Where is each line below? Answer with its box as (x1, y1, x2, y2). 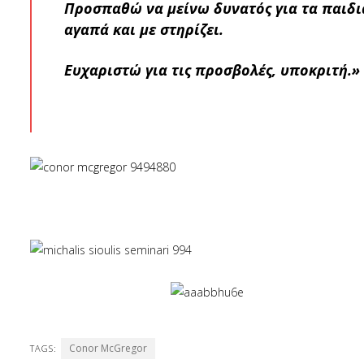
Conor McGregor (69, 341, 147, 355)
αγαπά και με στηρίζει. (64, 19, 223, 39)
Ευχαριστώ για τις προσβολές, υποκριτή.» (64, 60, 360, 80)
